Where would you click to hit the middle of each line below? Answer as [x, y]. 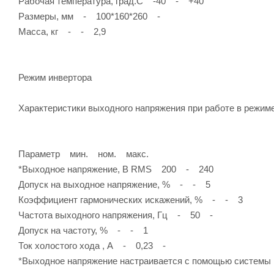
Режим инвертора [55, 77]
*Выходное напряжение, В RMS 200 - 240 [116, 169]
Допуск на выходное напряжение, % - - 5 [114, 184]
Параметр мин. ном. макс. [83, 154]
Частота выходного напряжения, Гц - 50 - [116, 215]
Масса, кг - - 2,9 [62, 31]
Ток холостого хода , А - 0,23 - [92, 245]
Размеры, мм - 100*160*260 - [89, 16]
